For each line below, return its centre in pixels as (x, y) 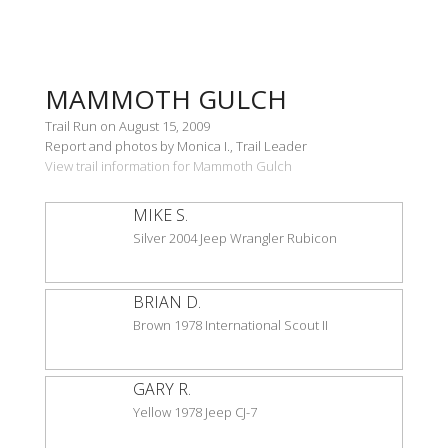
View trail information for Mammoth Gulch (168, 165)
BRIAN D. (167, 301)
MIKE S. (160, 214)
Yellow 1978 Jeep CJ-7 (195, 411)
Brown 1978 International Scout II (230, 324)
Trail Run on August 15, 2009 (127, 125)
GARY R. (162, 388)
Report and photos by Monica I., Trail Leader (176, 145)
